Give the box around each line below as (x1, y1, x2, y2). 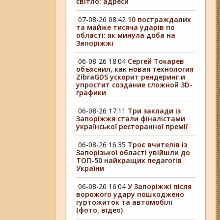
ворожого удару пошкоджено (76, 190, 185, 199)
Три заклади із (128, 106, 181, 115)
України (76, 164, 105, 173)
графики (76, 88, 107, 97)
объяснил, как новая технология (76, 64, 194, 74)
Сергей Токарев (128, 56, 185, 66)
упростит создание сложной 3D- (76, 80, 193, 89)
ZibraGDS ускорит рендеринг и (76, 72, 186, 82)
